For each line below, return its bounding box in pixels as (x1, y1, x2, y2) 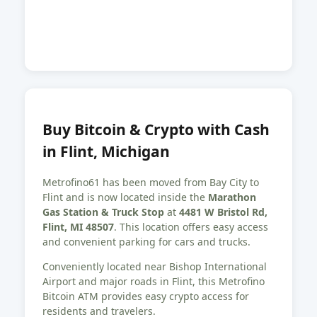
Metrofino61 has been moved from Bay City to (42, 175, 259, 190)
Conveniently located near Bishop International (42, 260, 267, 274)
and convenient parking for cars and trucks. (42, 235, 250, 249)
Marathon (208, 190, 256, 204)
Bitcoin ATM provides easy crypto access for (42, 289, 249, 304)
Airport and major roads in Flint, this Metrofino (42, 275, 265, 289)
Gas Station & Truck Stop (42, 205, 164, 219)
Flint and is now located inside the (42, 190, 208, 204)
